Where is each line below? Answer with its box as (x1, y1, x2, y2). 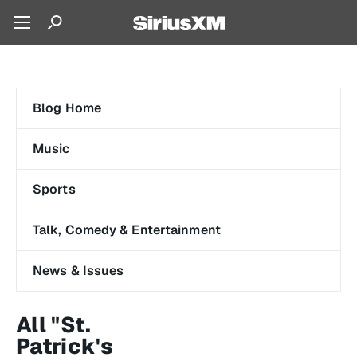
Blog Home (33, 100, 101, 116)
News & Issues (33, 262, 124, 279)
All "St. (16, 311, 92, 339)
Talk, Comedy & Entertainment (33, 222, 221, 238)
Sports (33, 181, 76, 198)
